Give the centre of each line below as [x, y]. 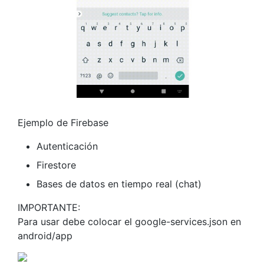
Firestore [56, 165]
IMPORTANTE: [49, 207]
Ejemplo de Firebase [63, 122]
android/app [45, 235]
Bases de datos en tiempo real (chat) [119, 184]
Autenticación [67, 146]
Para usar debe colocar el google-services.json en [129, 221]
